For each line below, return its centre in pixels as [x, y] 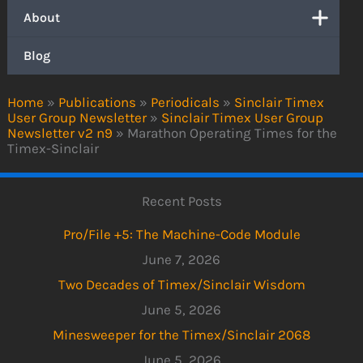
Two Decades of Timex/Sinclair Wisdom [181, 284]
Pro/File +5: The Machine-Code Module [181, 234]
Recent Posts [181, 201]
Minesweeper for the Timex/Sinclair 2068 [181, 334]
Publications [98, 102]
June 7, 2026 [181, 259]
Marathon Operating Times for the [233, 133]
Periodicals [186, 102]
